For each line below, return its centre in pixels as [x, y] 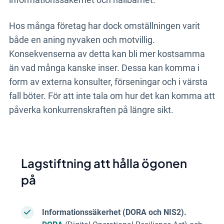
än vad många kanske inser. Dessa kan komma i [104, 67]
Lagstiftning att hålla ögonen [104, 163]
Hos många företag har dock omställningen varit [104, 25]
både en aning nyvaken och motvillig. [82, 39]
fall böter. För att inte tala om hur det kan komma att [112, 95]
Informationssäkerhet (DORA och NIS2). [114, 212]
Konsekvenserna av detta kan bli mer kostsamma [107, 53]
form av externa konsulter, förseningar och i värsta [108, 81]
